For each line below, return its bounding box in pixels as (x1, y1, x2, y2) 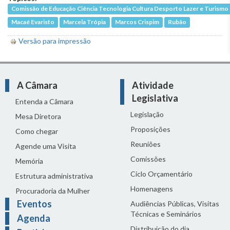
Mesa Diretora (15, 111, 61, 121)
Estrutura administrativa (15, 171, 93, 180)
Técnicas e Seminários (130, 209, 201, 218)
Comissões (130, 154, 166, 163)
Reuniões (130, 139, 161, 148)
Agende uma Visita (15, 141, 76, 150)
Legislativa (132, 92, 178, 104)
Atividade (132, 79, 174, 91)
